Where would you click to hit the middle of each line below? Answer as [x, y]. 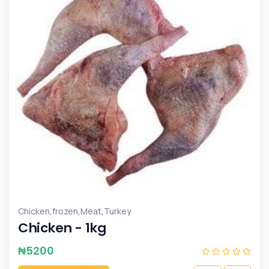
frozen [65, 211]
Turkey [117, 211]
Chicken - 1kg [62, 228]
